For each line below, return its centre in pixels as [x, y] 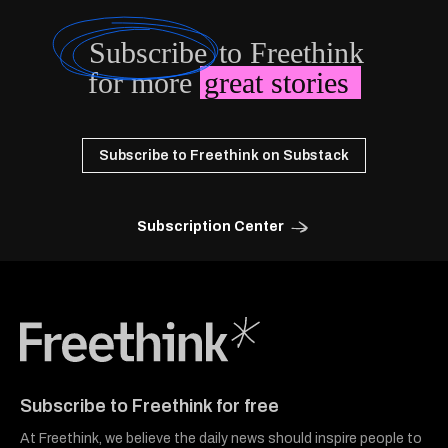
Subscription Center [210, 226]
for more [143, 82]
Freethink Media [66, 367]
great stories [280, 82]
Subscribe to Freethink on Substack [224, 155]
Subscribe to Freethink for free [149, 406]
